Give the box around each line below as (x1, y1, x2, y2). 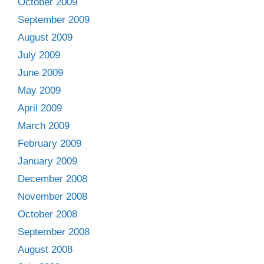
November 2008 (18, 190, 87, 202)
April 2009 (18, 102, 62, 114)
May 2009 (18, 84, 61, 96)
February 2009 (18, 137, 81, 149)
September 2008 (18, 226, 90, 237)
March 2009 (18, 120, 70, 131)
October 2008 (18, 208, 77, 220)
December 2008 (18, 173, 87, 184)
